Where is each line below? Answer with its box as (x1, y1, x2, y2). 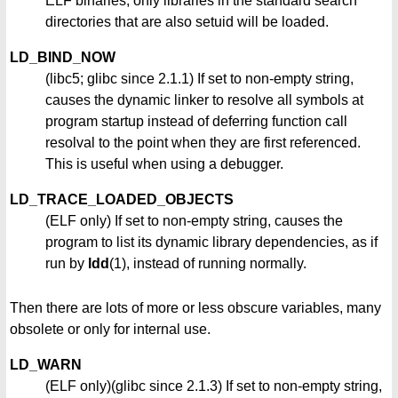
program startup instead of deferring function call (45, 114, 347, 130)
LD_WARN (10, 357, 82, 373)
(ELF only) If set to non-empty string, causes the (45, 213, 343, 229)
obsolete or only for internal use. (10, 322, 211, 338)
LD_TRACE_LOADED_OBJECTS (10, 192, 234, 208)
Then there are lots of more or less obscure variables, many (10, 300, 381, 316)
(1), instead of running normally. (109, 256, 306, 272)
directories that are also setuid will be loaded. (45, 14, 329, 30)
